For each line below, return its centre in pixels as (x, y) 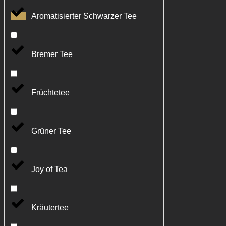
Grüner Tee (51, 131)
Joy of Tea (49, 169)
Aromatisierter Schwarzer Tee (84, 16)
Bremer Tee (52, 54)
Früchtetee (50, 93)
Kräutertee (50, 208)
